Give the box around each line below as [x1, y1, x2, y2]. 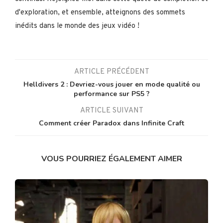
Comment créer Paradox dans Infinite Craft [39, 118, 184, 128]
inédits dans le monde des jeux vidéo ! [15, 21, 139, 31]
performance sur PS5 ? [73, 89, 150, 99]
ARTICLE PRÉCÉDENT [74, 67, 149, 77]
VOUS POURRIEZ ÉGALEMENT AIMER [41, 153, 182, 164]
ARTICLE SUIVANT [80, 106, 143, 115]
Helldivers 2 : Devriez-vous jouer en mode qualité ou [23, 79, 200, 89]
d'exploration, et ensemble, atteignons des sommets [15, 7, 185, 17]
